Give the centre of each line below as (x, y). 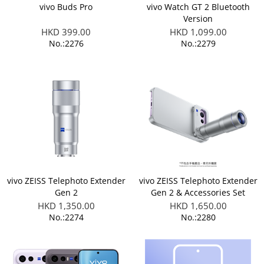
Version (198, 19)
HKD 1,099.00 (198, 32)
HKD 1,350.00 (66, 206)
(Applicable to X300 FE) (198, 204)
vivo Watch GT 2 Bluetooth (198, 7)
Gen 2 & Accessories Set (198, 192)
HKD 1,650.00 (198, 206)
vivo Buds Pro (66, 7)
